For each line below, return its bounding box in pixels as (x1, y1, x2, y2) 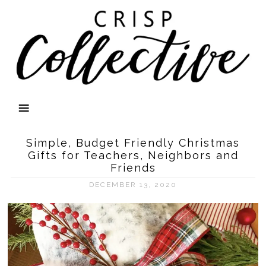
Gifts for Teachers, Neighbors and (27, 149, 239, 161)
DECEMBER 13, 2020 (89, 180, 177, 189)
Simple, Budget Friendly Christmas (26, 137, 240, 149)
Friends (110, 161, 156, 174)
